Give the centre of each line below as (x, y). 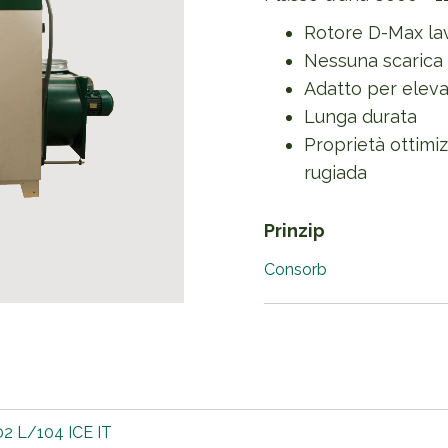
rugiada (335, 172)
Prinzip (294, 230)
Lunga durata (360, 116)
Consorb (295, 269)
